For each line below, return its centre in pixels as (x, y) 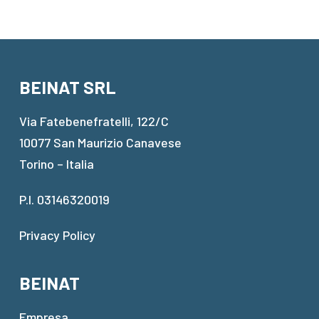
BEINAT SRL (67, 87)
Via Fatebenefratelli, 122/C (94, 121)
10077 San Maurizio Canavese (100, 142)
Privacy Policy (57, 235)
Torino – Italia (56, 164)
